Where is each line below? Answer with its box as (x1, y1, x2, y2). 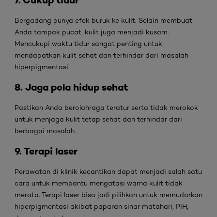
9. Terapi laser (15, 145, 77, 157)
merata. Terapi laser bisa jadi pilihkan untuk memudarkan (15, 191, 202, 199)
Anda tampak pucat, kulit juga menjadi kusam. (15, 28, 169, 36)
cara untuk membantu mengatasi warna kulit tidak (15, 179, 183, 187)
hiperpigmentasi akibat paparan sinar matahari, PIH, (15, 202, 188, 210)
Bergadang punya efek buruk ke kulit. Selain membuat (15, 16, 192, 24)
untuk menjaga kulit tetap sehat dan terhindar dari (15, 115, 182, 123)
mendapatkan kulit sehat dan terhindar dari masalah (15, 51, 188, 59)
